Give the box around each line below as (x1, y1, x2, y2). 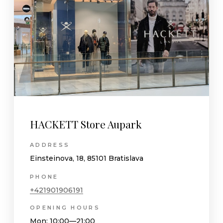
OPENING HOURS (30, 204, 100, 212)
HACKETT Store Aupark (30, 117, 142, 131)
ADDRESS (30, 141, 70, 148)
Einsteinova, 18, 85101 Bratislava (30, 153, 144, 163)
